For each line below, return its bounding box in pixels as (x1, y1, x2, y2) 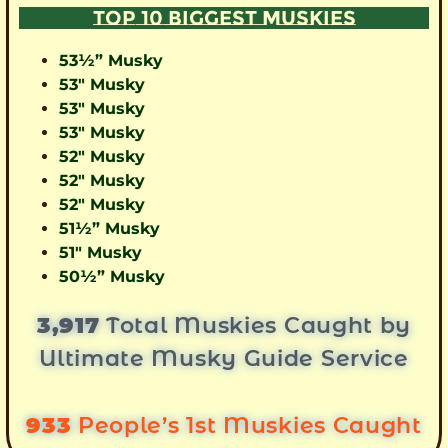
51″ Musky (59, 242, 142, 262)
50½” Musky (59, 266, 165, 286)
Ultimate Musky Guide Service (39, 344, 409, 372)
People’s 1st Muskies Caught (71, 412, 422, 439)
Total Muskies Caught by (99, 311, 412, 339)
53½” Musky (59, 50, 163, 70)
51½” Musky (59, 218, 160, 238)
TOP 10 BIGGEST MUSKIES (92, 5, 356, 30)
